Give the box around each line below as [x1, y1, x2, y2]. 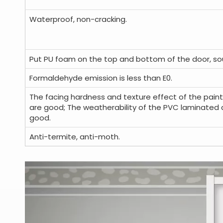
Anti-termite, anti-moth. [29, 131, 120, 142]
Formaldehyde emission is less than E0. [29, 73, 172, 83]
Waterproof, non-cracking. [29, 14, 127, 24]
